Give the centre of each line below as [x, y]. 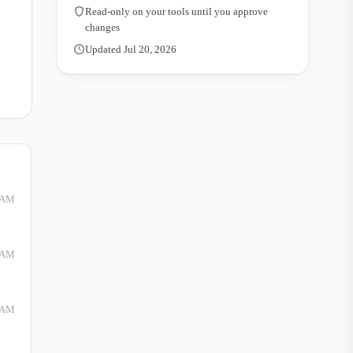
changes [102, 27]
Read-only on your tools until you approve [176, 11]
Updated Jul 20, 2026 [131, 49]
